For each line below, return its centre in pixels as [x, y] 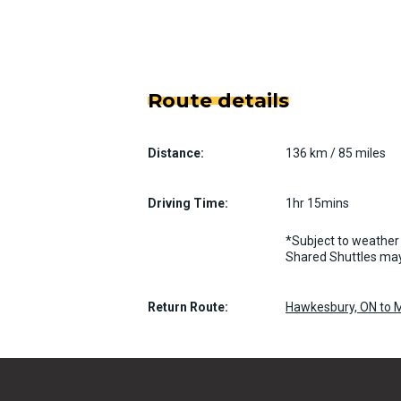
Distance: [176, 153]
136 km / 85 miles [336, 153]
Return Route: [188, 307]
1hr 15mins [317, 203]
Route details [218, 101]
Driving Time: [188, 203]
